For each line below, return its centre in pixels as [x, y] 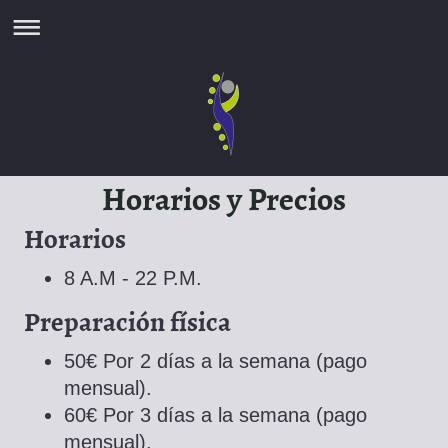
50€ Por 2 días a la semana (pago [215, 361]
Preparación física [127, 320]
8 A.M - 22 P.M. [133, 278]
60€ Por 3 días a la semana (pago [215, 415]
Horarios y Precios [224, 197]
